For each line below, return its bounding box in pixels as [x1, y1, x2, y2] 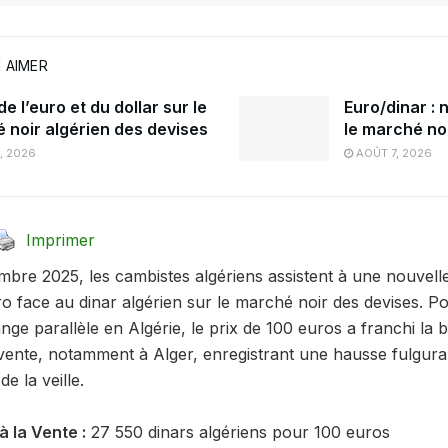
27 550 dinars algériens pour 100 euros [86, 421, 391, 442]
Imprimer [26, 229, 95, 250]
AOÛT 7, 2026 [353, 146, 432, 161]
